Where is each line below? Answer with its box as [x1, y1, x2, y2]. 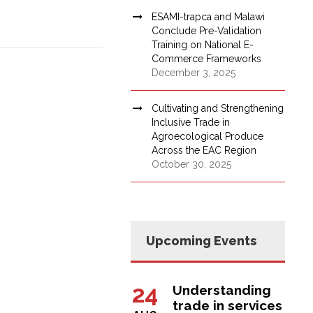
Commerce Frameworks [152, 53, 262, 65]
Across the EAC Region [152, 145, 257, 156]
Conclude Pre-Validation [152, 25, 262, 37]
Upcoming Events [146, 233, 257, 249]
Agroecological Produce [152, 131, 264, 143]
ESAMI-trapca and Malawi [152, 11, 265, 23]
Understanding [173, 282, 272, 298]
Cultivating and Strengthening [152, 103, 284, 115]
